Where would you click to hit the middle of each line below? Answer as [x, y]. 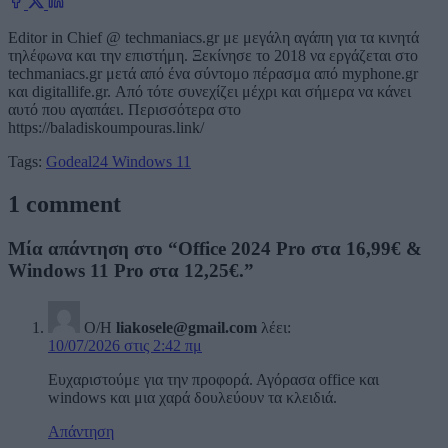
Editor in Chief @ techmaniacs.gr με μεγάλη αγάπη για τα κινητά [213, 38]
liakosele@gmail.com [186, 327]
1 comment [64, 204]
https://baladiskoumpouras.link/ [106, 128]
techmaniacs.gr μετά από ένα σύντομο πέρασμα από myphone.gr [213, 74]
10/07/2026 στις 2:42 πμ [125, 345]
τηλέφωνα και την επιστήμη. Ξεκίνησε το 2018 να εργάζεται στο [213, 56]
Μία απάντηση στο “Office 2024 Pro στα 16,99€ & [215, 248]
